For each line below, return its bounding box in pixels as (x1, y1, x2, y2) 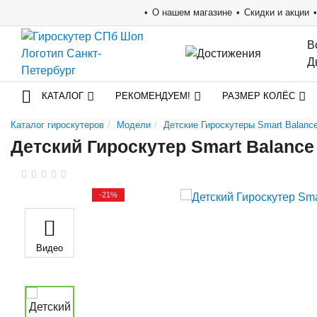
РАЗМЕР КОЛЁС (222, 91, 295, 101)
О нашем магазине (152, 7, 232, 18)
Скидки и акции (244, 7, 309, 18)
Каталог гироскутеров (11, 120, 104, 130)
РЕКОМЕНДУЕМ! (115, 91, 190, 101)
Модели (117, 120, 151, 130)
